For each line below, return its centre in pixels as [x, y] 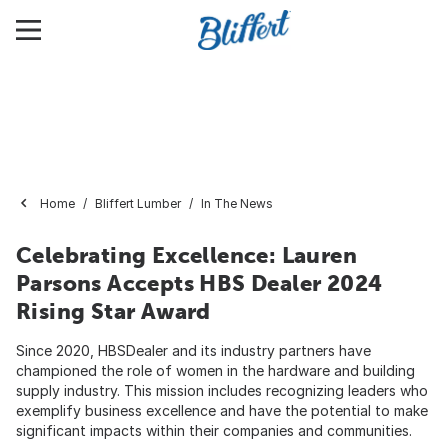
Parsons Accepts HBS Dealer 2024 [199, 283]
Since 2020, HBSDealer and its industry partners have [193, 350]
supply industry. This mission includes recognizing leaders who [222, 390]
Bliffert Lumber [138, 203]
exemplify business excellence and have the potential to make [222, 410]
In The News [237, 203]
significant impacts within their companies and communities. [214, 430]
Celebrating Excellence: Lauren [186, 255]
